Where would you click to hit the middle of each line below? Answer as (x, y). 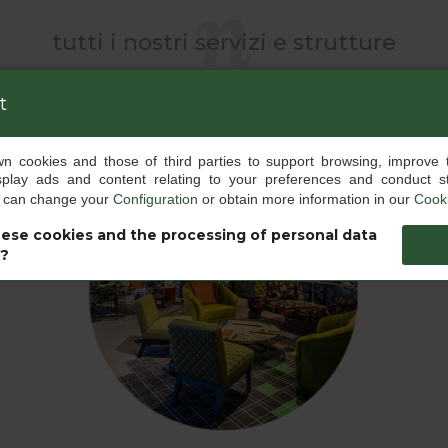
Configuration (155, 198)
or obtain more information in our (305, 198)
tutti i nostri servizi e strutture (224, 42)
